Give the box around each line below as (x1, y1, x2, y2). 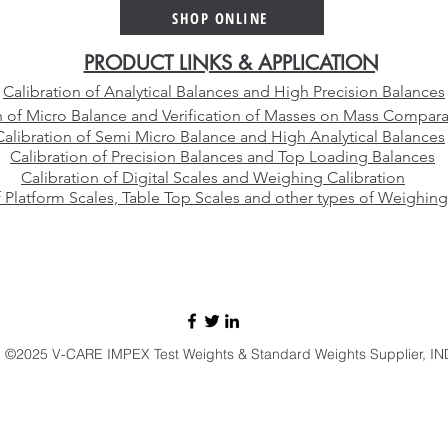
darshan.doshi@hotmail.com (224, 222, 427, 242)
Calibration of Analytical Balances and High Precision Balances (3, 82, 445, 102)
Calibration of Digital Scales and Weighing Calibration (21, 168, 405, 188)
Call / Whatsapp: (92, 266, 213, 286)
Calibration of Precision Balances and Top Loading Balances (10, 147, 435, 167)
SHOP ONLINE (172, 7, 268, 28)
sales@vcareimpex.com (46, 222, 212, 242)
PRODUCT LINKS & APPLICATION (83, 50, 379, 77)
